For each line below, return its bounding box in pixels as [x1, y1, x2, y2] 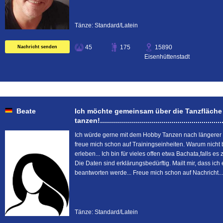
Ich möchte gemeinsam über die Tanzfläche [75, 107, 222, 115]
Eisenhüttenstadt [144, 53, 190, 60]
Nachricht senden [17, 44, 57, 49]
